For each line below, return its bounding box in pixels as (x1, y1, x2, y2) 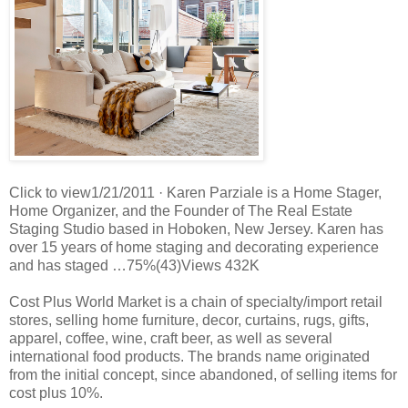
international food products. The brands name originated (9, 348, 370, 364)
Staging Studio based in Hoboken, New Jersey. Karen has (9, 220, 383, 237)
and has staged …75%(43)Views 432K (9, 257, 260, 273)
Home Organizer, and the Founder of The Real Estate (9, 202, 352, 219)
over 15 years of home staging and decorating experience (9, 239, 379, 255)
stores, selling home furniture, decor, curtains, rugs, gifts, (9, 311, 369, 328)
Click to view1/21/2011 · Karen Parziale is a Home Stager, (9, 184, 382, 200)
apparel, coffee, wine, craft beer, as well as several (9, 330, 332, 346)
